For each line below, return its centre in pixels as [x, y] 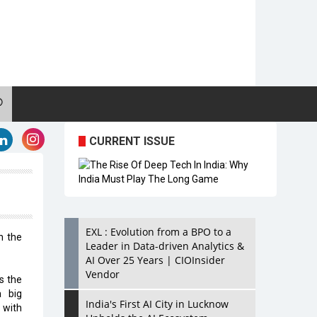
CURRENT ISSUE [132, 141]
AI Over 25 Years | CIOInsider [155, 260]
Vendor [103, 274]
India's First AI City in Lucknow [157, 304]
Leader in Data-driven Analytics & [165, 246]
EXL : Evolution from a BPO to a [158, 232]
